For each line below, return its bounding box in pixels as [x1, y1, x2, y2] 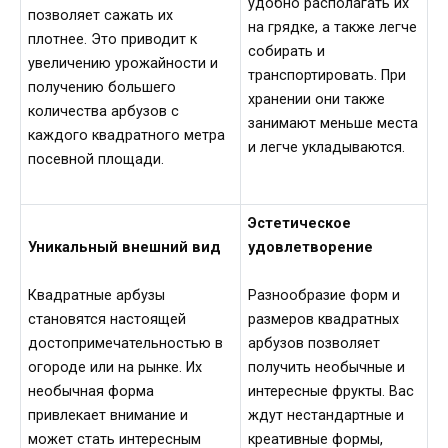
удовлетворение [248, 238, 374, 256]
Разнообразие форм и [248, 287, 401, 305]
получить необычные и [248, 359, 406, 377]
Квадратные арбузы [28, 287, 166, 305]
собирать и [248, 43, 326, 61]
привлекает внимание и [28, 407, 189, 425]
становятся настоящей [28, 311, 187, 329]
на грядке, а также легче [248, 19, 418, 37]
